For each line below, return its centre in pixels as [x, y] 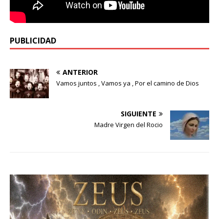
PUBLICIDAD [33, 41]
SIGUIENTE [139, 114]
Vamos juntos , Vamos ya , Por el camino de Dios [128, 83]
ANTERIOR [80, 72]
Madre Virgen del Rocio [129, 125]
